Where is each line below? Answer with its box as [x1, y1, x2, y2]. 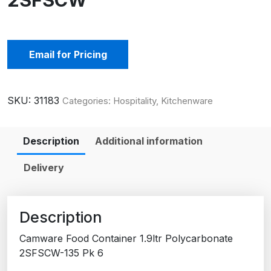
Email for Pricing [28, 48, 107, 60]
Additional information [95, 135, 203, 147]
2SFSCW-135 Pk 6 [19, 246, 103, 259]
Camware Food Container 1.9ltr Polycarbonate [19, 232, 233, 244]
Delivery [24, 162, 64, 174]
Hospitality [113, 95, 156, 106]
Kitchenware [161, 95, 213, 106]
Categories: [62, 95, 113, 106]
